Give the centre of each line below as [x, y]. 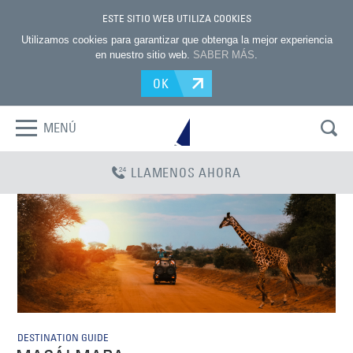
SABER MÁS [224, 55]
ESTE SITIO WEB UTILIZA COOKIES [176, 18]
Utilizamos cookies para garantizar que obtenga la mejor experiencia [176, 40]
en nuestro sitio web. [144, 55]
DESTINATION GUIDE [63, 338]
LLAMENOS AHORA [186, 173]
